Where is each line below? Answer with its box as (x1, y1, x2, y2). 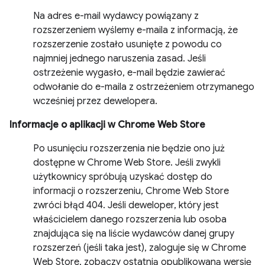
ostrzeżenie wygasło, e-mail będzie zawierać (33, 66, 225, 79)
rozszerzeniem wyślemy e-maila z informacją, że (33, 24, 238, 36)
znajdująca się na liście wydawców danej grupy (33, 227, 234, 240)
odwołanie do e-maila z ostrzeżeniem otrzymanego (33, 80, 254, 93)
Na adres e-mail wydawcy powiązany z (33, 9, 199, 22)
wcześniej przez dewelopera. (33, 95, 157, 107)
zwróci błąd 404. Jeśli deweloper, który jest (33, 199, 219, 211)
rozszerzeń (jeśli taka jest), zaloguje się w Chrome (33, 241, 246, 254)
